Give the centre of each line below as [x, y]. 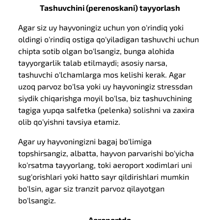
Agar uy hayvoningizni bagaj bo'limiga [85, 141]
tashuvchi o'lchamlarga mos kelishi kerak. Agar [102, 74]
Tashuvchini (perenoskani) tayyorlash [110, 8]
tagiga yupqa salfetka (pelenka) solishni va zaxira [107, 110]
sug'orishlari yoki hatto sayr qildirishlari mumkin [104, 177]
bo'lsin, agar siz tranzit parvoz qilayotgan [92, 188]
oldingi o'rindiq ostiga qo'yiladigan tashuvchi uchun [109, 39]
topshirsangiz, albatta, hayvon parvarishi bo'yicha [106, 153]
